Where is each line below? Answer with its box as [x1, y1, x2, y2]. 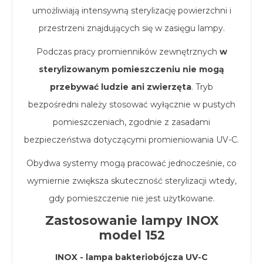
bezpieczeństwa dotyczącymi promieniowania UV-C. [24, 134, 239, 145]
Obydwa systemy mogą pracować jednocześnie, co [26, 158, 237, 168]
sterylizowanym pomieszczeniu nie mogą [39, 64, 224, 75]
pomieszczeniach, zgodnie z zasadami [53, 117, 210, 127]
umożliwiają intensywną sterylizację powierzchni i [32, 5, 231, 16]
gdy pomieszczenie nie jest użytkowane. [48, 193, 215, 204]
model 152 [98, 228, 165, 242]
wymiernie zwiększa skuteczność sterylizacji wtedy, [26, 176, 237, 186]
